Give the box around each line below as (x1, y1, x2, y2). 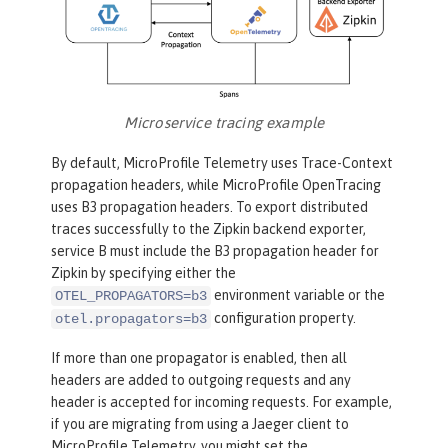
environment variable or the (211, 287, 385, 304)
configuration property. (211, 310, 356, 327)
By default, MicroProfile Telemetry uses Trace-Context (51, 155, 393, 172)
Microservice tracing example (123, 114, 325, 132)
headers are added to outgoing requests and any (51, 372, 351, 389)
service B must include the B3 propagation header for (51, 243, 379, 260)
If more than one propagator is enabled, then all (51, 350, 347, 367)
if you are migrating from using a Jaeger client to (51, 416, 349, 433)
